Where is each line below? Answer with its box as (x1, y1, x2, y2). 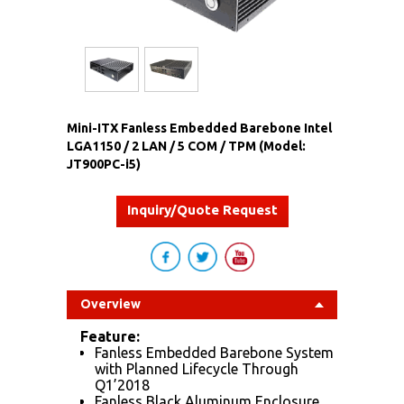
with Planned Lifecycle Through (95, 360, 298, 377)
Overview (80, 296, 141, 311)
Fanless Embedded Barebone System (95, 344, 334, 361)
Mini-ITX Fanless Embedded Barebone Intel (67, 120, 332, 135)
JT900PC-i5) (67, 156, 141, 171)
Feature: (80, 327, 140, 344)
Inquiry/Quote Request (126, 201, 278, 217)
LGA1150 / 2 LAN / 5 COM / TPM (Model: (67, 138, 306, 153)
